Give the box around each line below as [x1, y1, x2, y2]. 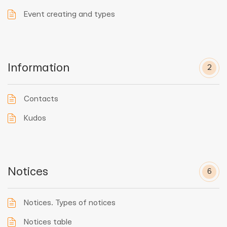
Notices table [24, 218, 72, 226]
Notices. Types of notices [24, 199, 116, 207]
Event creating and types [24, 11, 115, 18]
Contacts [24, 95, 58, 103]
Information [8, 62, 69, 73]
